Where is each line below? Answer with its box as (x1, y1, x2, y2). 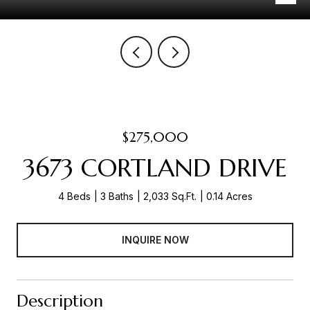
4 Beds (57, 190, 91, 202)
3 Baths (100, 190, 134, 202)
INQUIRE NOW (121, 233, 189, 246)
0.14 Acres (206, 190, 253, 202)
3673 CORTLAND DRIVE (23, 152, 287, 183)
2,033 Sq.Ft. (143, 190, 197, 202)
